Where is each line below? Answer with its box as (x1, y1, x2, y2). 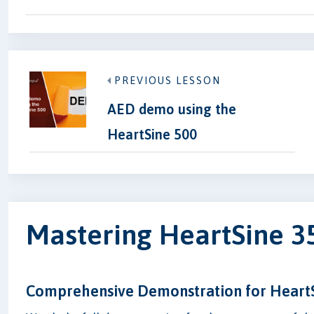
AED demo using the (107, 101, 236, 117)
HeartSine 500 (107, 126, 197, 142)
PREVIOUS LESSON (114, 75, 221, 86)
